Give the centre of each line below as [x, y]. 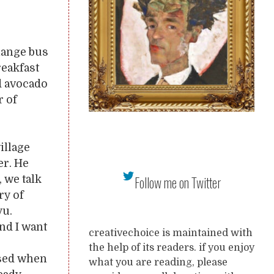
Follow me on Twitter [178, 183]
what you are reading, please [158, 262]
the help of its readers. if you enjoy [172, 248]
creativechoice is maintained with [171, 233]
